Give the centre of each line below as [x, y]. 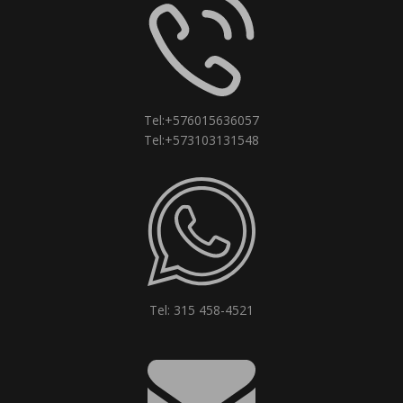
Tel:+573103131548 [201, 140]
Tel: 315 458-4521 [201, 310]
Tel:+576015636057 [201, 121]
